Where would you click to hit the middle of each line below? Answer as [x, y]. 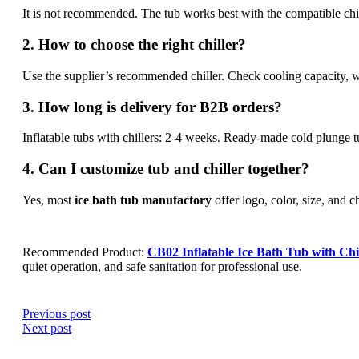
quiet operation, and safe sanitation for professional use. [162, 266]
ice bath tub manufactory [143, 200]
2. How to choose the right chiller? [134, 45]
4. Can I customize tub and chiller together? [166, 169]
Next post [47, 328]
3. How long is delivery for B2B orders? [152, 107]
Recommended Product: [85, 252]
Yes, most [48, 200]
